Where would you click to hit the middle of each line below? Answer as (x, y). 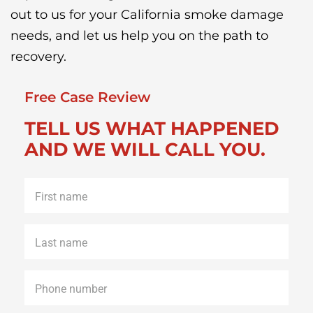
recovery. (38, 57)
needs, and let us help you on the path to (139, 36)
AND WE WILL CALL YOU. (145, 150)
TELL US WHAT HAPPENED (152, 129)
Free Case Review (87, 97)
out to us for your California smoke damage (147, 15)
